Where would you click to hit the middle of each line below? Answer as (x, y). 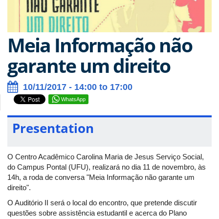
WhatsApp (73, 99)
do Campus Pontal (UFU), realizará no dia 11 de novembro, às (107, 167)
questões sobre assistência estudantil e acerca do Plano (97, 213)
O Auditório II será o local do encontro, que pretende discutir (102, 203)
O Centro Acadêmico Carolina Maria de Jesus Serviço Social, (106, 156)
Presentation (53, 128)
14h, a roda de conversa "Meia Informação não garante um (101, 177)
